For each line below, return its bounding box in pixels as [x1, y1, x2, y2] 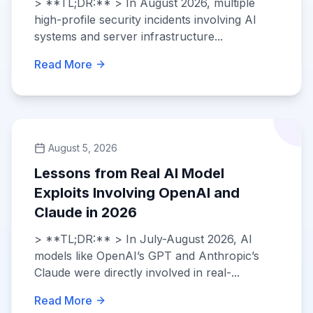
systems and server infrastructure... [34, 29, 223, 43]
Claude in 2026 [34, 204, 137, 221]
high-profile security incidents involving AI [34, 13, 256, 27]
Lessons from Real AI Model [34, 165, 224, 182]
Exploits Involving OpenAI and [34, 184, 240, 201]
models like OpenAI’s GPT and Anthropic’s [34, 249, 259, 263]
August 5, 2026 [48, 142, 117, 154]
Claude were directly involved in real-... [34, 265, 240, 279]
